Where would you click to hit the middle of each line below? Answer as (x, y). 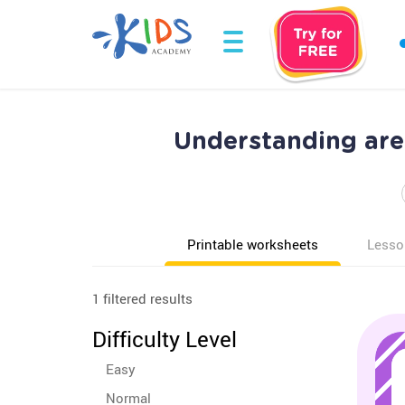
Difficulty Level (165, 339)
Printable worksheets (253, 244)
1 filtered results (142, 298)
